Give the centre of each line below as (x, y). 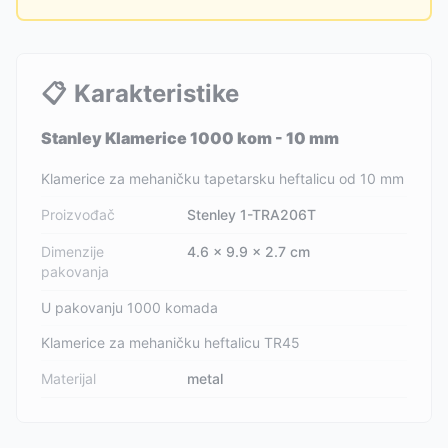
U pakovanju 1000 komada (129, 307)
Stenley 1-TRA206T (252, 214)
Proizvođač (78, 214)
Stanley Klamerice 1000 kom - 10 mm (190, 138)
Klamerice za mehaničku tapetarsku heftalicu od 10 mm (222, 178)
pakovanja (75, 271)
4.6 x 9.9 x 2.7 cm (249, 251)
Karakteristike (156, 93)
